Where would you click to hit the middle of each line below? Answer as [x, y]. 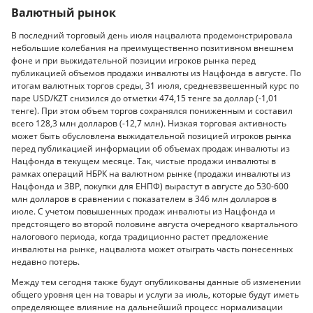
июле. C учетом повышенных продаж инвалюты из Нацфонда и [143, 211]
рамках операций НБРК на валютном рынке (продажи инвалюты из [151, 173]
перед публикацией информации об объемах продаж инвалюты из [151, 148]
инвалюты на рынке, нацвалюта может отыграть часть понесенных [152, 249]
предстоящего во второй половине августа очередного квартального [154, 224]
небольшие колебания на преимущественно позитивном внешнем [152, 48]
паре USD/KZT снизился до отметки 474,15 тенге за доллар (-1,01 [145, 98]
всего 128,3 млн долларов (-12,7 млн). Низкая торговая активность [149, 123]
